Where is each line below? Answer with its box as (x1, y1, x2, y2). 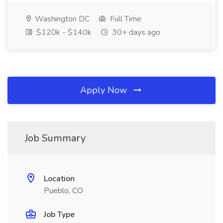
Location (44, 173, 75, 184)
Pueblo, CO (44, 185, 83, 196)
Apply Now (80, 84, 129, 96)
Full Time (108, 13, 141, 24)
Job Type (44, 209, 75, 220)
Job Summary (25, 131, 86, 145)
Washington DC (33, 13, 90, 24)
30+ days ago (110, 27, 160, 38)
